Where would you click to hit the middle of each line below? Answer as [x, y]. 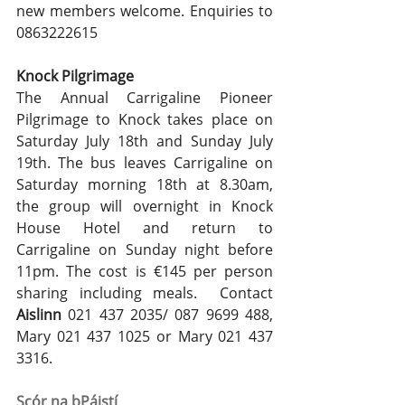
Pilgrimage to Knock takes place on [145, 120]
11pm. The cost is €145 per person [145, 272]
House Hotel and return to [145, 228]
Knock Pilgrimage [75, 76]
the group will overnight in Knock [145, 207]
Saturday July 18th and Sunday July [145, 141]
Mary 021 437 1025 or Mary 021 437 [145, 337]
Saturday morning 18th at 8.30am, [145, 185]
